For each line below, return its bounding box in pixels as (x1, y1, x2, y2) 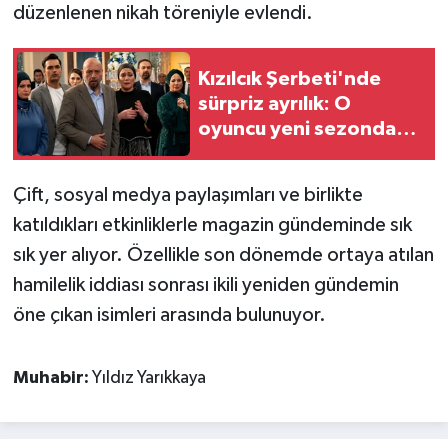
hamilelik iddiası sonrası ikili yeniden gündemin (12, 275, 399, 296)
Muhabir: (12, 369, 92, 388)
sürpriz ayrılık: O (198, 93, 351, 114)
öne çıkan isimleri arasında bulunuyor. (12, 305, 326, 326)
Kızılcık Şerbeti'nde (198, 68, 381, 89)
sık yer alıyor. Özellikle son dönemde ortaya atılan (12, 245, 434, 266)
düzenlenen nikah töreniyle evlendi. (12, 3, 313, 24)
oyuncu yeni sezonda (198, 118, 396, 139)
